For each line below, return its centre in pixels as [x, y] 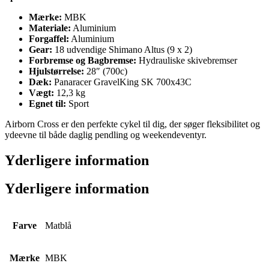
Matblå [58, 225]
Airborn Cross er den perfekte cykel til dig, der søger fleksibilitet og [132, 124]
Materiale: [50, 28]
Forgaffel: [49, 38]
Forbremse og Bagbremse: [83, 60]
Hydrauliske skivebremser [187, 60]
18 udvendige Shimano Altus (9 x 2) [122, 49]
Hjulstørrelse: [56, 71]
